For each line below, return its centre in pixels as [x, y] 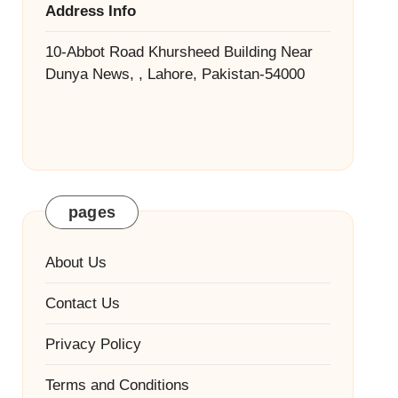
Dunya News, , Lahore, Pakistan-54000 [175, 74]
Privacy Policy [93, 344]
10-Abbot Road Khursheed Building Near [179, 52]
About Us [76, 262]
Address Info [90, 11]
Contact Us [82, 303]
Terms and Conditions [117, 385]
